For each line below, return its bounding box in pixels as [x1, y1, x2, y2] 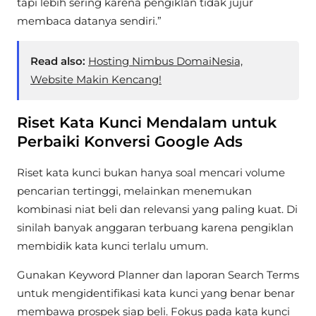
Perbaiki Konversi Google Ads [17, 133, 243, 150]
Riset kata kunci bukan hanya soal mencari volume [17, 165, 285, 179]
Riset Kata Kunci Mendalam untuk [17, 114, 276, 131]
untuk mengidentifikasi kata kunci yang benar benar [17, 286, 295, 300]
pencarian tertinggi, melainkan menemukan [17, 183, 252, 197]
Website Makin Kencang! [30, 73, 162, 87]
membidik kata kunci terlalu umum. [17, 238, 208, 253]
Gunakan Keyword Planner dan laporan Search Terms [17, 267, 299, 281]
